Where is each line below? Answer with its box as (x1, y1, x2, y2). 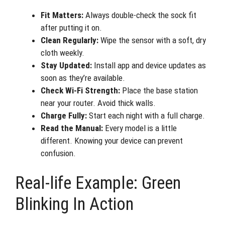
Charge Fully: (41, 110, 87, 121)
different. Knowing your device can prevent (41, 136, 183, 146)
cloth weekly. (41, 48, 84, 58)
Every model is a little (103, 123, 177, 133)
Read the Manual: (41, 123, 103, 133)
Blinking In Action (15, 193, 134, 214)
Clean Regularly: (41, 35, 98, 45)
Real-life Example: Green (15, 172, 181, 193)
